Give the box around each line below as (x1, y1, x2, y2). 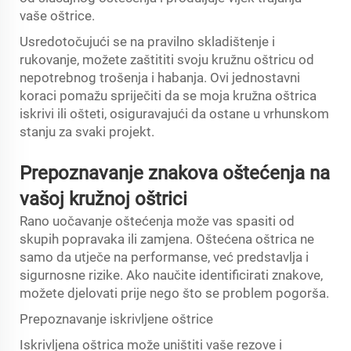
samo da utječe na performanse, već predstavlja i (20, 249, 309, 265)
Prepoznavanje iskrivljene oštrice (20, 311, 213, 327)
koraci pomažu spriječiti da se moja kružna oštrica (20, 88, 317, 103)
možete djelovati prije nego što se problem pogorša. (20, 285, 329, 301)
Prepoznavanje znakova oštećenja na (20, 162, 330, 184)
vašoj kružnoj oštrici (20, 188, 187, 210)
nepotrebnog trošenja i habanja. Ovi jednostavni (20, 70, 300, 85)
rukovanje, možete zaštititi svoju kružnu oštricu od (20, 52, 314, 67)
